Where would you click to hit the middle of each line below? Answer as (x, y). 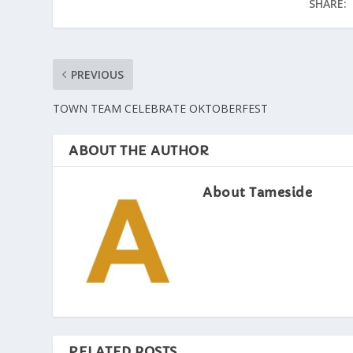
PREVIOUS (98, 75)
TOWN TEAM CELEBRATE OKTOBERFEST (164, 109)
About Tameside (258, 193)
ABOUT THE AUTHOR (139, 151)
